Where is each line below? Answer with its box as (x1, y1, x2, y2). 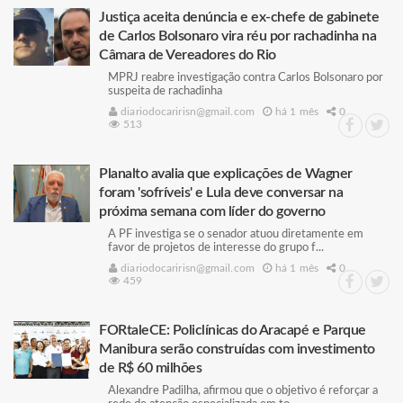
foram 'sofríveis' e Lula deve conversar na (99, 185, 343, 200)
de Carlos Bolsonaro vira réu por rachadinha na (99, 29, 376, 43)
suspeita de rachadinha (108, 85, 222, 97)
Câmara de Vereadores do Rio (99, 48, 276, 62)
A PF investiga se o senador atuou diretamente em (108, 228, 363, 240)
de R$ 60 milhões (99, 361, 201, 375)
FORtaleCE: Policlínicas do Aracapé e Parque (99, 323, 366, 337)
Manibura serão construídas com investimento (99, 342, 375, 356)
